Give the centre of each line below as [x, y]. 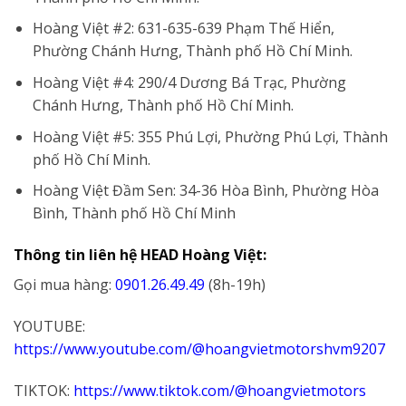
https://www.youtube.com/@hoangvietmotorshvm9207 [199, 348]
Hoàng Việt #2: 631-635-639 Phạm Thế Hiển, [183, 29]
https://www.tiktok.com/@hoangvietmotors [220, 390]
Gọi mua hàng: [64, 285]
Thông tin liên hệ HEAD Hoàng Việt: [140, 255]
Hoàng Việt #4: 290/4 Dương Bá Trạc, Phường [189, 83]
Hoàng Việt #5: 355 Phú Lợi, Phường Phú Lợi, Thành [210, 136]
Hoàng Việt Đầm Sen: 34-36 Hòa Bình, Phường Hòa [205, 191]
